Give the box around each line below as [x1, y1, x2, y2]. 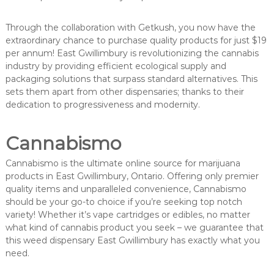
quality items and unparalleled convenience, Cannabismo [5, 183, 246, 194]
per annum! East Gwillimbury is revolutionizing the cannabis [5, 47, 259, 59]
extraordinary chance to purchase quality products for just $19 [5, 34, 267, 46]
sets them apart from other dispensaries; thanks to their [5, 86, 244, 97]
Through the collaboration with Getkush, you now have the [5, 21, 256, 33]
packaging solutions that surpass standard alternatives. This [5, 73, 257, 84]
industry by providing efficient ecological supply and [5, 60, 226, 72]
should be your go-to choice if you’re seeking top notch [5, 196, 242, 207]
